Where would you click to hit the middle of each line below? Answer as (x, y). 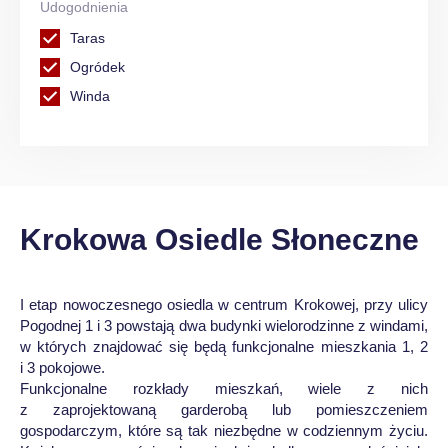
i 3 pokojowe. (62, 367)
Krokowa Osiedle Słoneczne (219, 239)
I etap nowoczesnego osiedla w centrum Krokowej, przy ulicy (224, 304)
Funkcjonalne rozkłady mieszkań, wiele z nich (224, 388)
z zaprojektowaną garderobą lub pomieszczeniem (224, 409)
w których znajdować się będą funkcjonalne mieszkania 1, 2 (224, 346)
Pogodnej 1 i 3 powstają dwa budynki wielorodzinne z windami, (224, 325)
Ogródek (97, 67)
